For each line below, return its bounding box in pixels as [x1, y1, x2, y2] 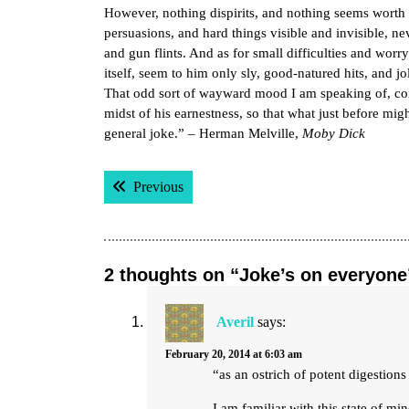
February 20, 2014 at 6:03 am [165, 348, 302, 361]
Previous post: [183, 178, 264, 194]
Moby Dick [302, 126, 365, 141]
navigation [103, 192, 237, 225]
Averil [216, 314, 254, 330]
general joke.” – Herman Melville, [104, 126, 302, 141]
